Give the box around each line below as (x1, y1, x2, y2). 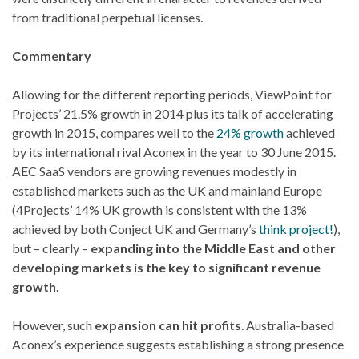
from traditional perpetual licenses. (12, 9, 203, 25)
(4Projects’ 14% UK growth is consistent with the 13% (12, 201, 307, 217)
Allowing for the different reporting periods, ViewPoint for (12, 86, 332, 102)
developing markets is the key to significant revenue (12, 259, 321, 275)
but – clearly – (12, 240, 91, 256)
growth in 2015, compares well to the (12, 124, 216, 140)
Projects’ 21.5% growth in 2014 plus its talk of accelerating (12, 105, 333, 121)
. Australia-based (241, 317, 334, 333)
